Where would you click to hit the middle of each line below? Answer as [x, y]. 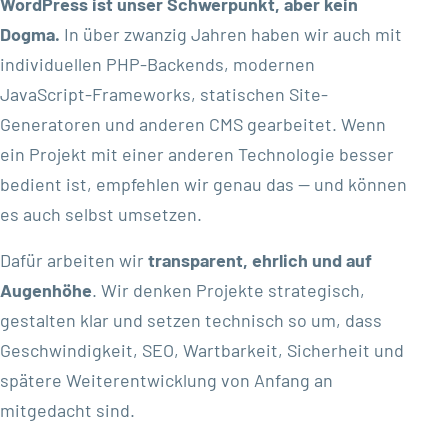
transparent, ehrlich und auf [260, 260]
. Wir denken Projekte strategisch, [228, 290]
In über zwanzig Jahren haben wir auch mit [231, 34]
